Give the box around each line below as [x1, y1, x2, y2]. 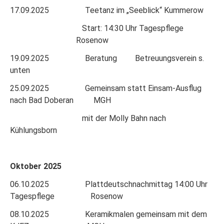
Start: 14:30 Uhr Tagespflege [10, 23, 211, 33]
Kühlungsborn [10, 125, 57, 135]
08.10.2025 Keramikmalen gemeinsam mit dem [10, 209, 207, 219]
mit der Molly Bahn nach [10, 113, 166, 123]
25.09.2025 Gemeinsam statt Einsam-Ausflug [10, 83, 201, 93]
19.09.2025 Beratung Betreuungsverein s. [10, 53, 204, 63]
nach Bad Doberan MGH [10, 95, 111, 105]
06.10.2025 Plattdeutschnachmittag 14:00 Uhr [10, 179, 207, 189]
